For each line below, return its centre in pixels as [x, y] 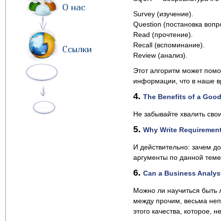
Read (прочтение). [163, 35]
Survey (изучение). [163, 14]
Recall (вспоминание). [169, 45]
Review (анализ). [160, 55]
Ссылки [77, 49]
